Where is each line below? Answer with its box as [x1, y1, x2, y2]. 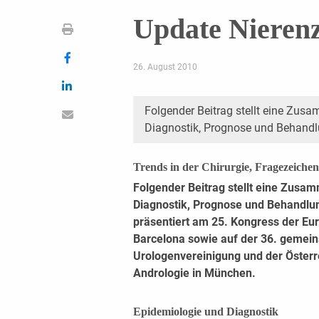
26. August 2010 [132, 61, 197, 72]
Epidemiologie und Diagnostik [132, 305, 278, 318]
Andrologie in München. [132, 266, 256, 280]
